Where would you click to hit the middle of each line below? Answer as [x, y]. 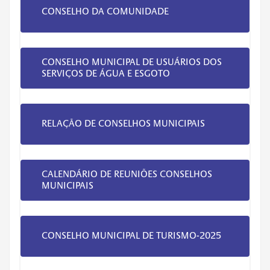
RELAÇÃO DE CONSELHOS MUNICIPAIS [123, 124]
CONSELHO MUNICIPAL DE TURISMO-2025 [131, 236]
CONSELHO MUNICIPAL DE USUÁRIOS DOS [132, 62]
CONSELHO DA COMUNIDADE [107, 12]
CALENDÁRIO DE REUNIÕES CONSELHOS [127, 174]
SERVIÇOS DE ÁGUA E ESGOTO [106, 73]
